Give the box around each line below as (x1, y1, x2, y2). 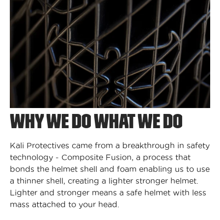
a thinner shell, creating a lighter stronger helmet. (10, 176, 198, 186)
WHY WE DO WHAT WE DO (10, 111, 183, 132)
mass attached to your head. (10, 200, 119, 209)
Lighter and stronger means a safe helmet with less (10, 188, 206, 197)
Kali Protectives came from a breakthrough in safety (10, 141, 210, 150)
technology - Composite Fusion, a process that (10, 153, 191, 162)
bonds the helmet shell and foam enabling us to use (10, 165, 210, 174)
